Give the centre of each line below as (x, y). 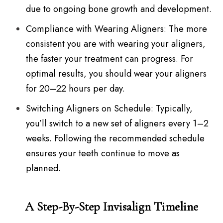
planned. (44, 168)
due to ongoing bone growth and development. (119, 9)
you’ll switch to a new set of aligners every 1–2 (117, 124)
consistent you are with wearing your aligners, (116, 44)
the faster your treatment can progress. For (110, 59)
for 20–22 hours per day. (76, 89)
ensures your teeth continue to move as (103, 154)
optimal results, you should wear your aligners (116, 74)
